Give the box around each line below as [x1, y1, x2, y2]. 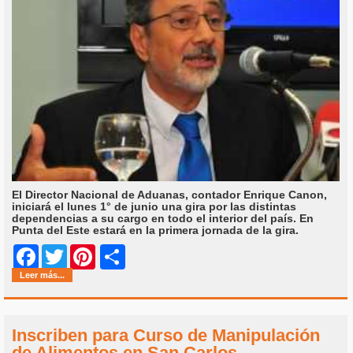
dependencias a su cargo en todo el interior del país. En [12, 211, 314, 225]
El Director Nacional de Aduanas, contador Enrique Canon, [12, 188, 327, 201]
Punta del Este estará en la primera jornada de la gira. [12, 223, 299, 236]
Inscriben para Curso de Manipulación [12, 325, 320, 345]
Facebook [39, 250, 92, 263]
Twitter [67, 250, 103, 263]
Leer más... [20, 269, 65, 280]
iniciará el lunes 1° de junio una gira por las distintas [12, 199, 296, 213]
